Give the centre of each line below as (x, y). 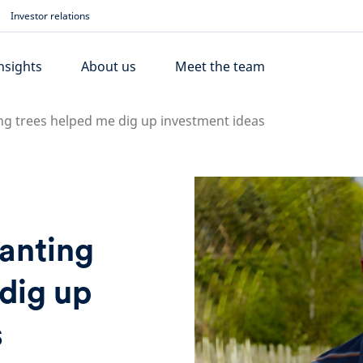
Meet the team (220, 66)
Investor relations (50, 15)
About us (109, 66)
